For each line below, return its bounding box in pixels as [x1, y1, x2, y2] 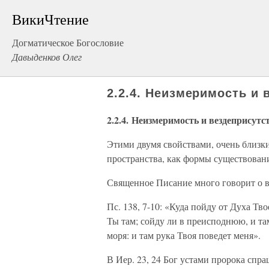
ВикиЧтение [12, 10, 89, 29]
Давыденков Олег [12, 50, 82, 63]
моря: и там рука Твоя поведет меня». [107, 229, 261, 241]
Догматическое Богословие [12, 36, 124, 49]
